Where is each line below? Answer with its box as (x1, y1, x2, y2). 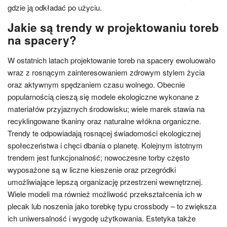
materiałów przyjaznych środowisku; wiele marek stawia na (8, 103, 205, 114)
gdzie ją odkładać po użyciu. (8, 2, 102, 13)
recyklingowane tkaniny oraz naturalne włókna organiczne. (8, 116, 201, 126)
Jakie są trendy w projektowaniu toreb (8, 19, 219, 35)
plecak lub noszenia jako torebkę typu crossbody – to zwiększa (8, 201, 216, 211)
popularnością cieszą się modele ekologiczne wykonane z (8, 91, 199, 102)
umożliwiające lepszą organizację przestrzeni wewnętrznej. (8, 176, 203, 187)
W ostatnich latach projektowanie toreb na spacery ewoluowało (8, 55, 215, 65)
